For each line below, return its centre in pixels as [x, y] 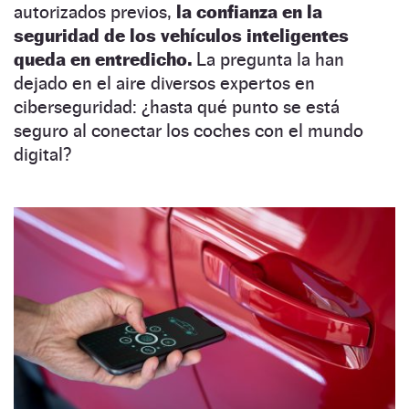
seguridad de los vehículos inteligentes [181, 35]
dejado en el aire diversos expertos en [164, 83]
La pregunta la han [268, 59]
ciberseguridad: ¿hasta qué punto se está [177, 106]
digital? [42, 154]
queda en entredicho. [103, 59]
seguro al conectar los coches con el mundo [189, 130]
